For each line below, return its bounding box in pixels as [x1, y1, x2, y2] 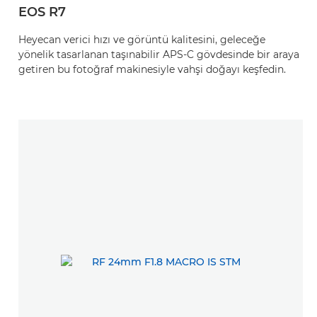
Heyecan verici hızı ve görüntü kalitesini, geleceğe [18, 33, 265, 46]
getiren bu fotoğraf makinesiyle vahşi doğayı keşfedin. [18, 63, 286, 76]
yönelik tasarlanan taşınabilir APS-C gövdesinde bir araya [18, 48, 299, 61]
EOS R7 [18, 4, 66, 20]
